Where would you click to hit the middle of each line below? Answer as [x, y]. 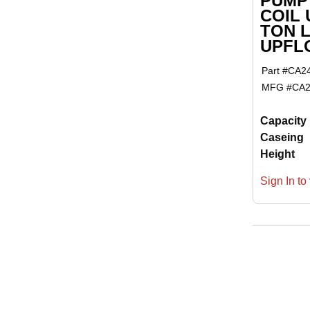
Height [277, 154]
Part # [275, 71]
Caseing [282, 138]
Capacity [283, 121]
